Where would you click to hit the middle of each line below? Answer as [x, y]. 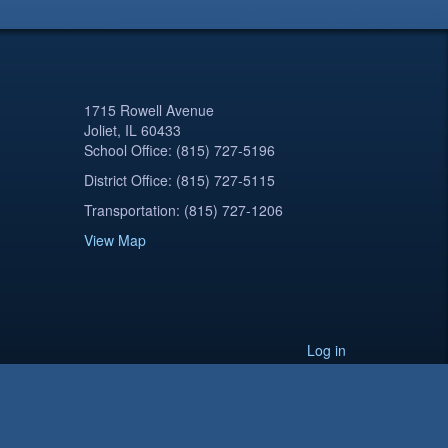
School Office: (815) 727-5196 [179, 150]
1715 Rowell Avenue [148, 110]
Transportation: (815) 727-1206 [183, 210]
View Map [114, 240]
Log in [326, 350]
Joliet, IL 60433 [132, 130]
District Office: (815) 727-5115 [179, 180]
